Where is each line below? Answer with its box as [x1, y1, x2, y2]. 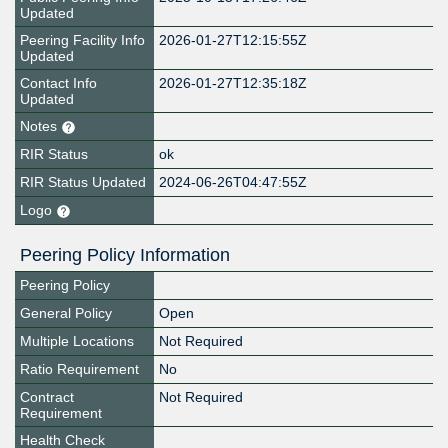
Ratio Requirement [20, 361, 139, 378]
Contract [20, 389, 74, 406]
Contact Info [20, 75, 97, 92]
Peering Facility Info [20, 32, 145, 49]
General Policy [20, 305, 112, 322]
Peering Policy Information [20, 245, 230, 266]
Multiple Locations [20, 333, 134, 350]
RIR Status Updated [20, 174, 146, 191]
